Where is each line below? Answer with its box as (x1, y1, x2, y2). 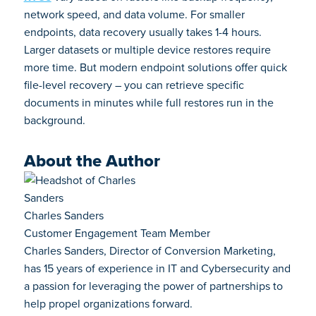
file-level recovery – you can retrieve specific (23, 77, 244, 93)
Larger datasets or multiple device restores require (23, 42, 271, 58)
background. (23, 112, 85, 128)
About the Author (23, 148, 160, 174)
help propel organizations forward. (23, 296, 193, 312)
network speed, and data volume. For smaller (23, 6, 245, 23)
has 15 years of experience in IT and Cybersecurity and (23, 260, 291, 276)
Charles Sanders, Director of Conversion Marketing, (23, 243, 276, 259)
